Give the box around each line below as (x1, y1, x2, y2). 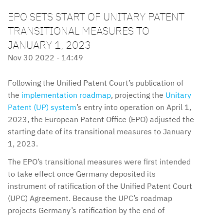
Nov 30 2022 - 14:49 (8, 53, 83, 63)
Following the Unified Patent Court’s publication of (8, 78, 183, 88)
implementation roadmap (21, 90, 111, 100)
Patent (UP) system (8, 102, 76, 112)
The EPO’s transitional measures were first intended (8, 156, 191, 166)
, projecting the (111, 90, 165, 100)
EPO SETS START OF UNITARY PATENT (8, 9, 184, 24)
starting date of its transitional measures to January (8, 127, 191, 137)
